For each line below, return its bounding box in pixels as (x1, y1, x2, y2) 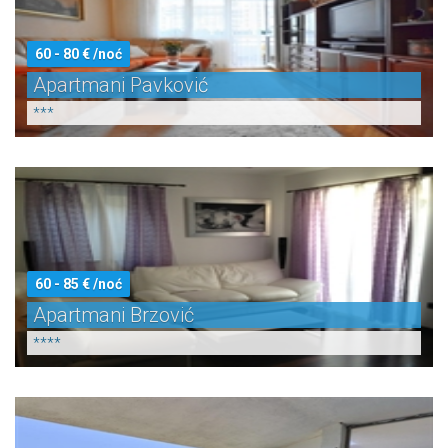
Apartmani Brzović (33, 303, 194, 327)
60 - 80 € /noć (35, 46, 122, 62)
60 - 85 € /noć (35, 276, 122, 292)
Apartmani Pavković (33, 73, 208, 97)
